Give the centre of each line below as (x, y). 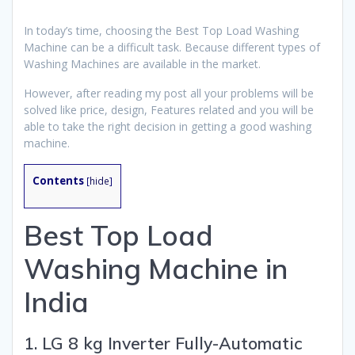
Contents (58, 180)
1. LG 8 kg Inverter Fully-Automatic (163, 343)
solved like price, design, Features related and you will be (169, 109)
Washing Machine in (156, 268)
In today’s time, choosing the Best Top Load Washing (161, 30)
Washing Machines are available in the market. (142, 63)
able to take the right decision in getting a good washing (168, 126)
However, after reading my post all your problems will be (169, 93)
